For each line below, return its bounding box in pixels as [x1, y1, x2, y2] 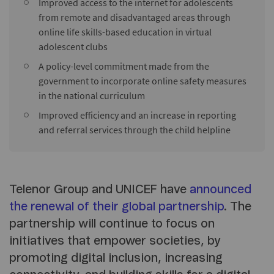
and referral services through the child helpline [39, 123, 231, 136]
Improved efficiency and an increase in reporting [39, 108, 236, 121]
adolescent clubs [39, 40, 108, 53]
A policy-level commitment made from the [39, 59, 209, 72]
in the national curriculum [39, 89, 145, 102]
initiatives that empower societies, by [9, 234, 221, 247]
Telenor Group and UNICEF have [9, 183, 190, 196]
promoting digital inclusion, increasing [9, 251, 223, 264]
